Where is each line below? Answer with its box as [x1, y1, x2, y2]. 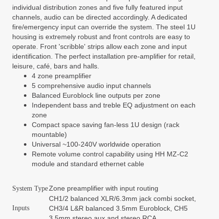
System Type [12, 185, 48, 192]
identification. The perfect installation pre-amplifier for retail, [12, 52, 196, 60]
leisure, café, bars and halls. [12, 62, 99, 70]
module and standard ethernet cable [32, 160, 144, 168]
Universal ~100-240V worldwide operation [32, 140, 161, 148]
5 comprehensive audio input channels [32, 82, 151, 89]
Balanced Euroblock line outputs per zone [32, 91, 160, 99]
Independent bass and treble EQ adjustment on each [32, 101, 196, 109]
